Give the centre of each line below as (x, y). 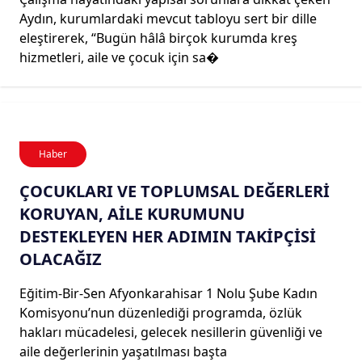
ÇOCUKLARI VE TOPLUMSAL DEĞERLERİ (175, 191)
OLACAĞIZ (61, 259)
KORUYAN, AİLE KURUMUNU (132, 213)
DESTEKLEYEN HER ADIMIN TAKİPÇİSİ (168, 236)
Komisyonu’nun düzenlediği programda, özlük (161, 312)
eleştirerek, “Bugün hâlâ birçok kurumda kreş (158, 38)
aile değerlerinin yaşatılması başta (123, 351)
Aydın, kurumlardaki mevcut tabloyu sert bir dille (168, 18)
